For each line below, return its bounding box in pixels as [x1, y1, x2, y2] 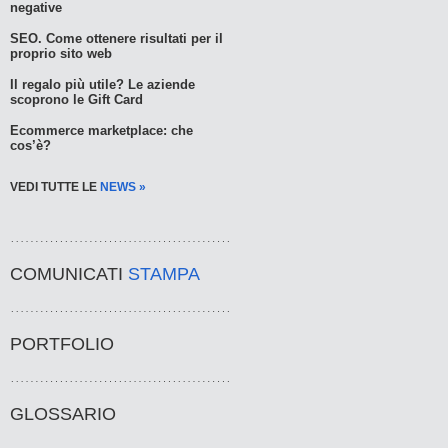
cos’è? [10, 137, 51, 153]
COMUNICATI [10, 263, 128, 284]
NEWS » [100, 179, 146, 194]
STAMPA [128, 263, 200, 284]
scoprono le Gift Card [10, 91, 143, 107]
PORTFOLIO [10, 333, 114, 354]
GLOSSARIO [10, 403, 116, 424]
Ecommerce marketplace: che [10, 122, 193, 138]
